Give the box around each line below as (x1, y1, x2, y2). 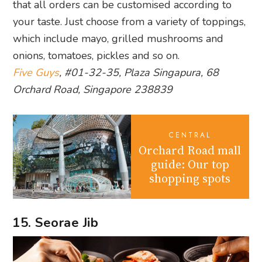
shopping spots (149, 170, 231, 187)
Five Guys (13, 65, 60, 80)
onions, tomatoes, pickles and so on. (13, 48, 180, 63)
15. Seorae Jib (12, 213, 99, 232)
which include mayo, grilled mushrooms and (13, 31, 224, 46)
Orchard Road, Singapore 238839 (13, 82, 173, 96)
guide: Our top (150, 156, 229, 173)
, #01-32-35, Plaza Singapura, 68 (59, 65, 219, 80)
